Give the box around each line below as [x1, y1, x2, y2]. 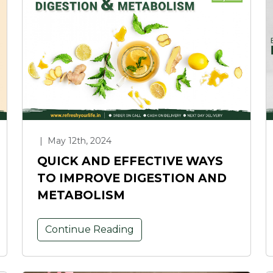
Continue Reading [45, 223, 134, 235]
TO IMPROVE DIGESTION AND [37, 170, 227, 185]
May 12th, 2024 [45, 135, 112, 146]
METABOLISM [37, 187, 125, 202]
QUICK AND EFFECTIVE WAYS [37, 153, 223, 168]
